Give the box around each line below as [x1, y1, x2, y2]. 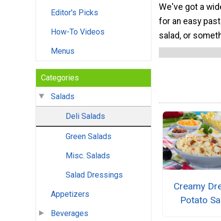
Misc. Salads [66, 151, 110, 161]
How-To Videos [51, 27, 105, 37]
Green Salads [66, 132, 111, 142]
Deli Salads [66, 111, 105, 121]
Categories [41, 73, 79, 83]
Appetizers [51, 189, 89, 199]
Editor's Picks [51, 8, 98, 18]
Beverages [51, 209, 88, 219]
